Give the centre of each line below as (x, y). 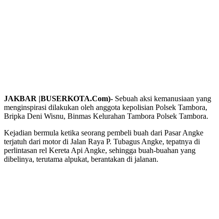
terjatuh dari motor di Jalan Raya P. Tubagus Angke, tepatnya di (102, 142)
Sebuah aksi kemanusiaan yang (162, 99)
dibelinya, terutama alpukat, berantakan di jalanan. (81, 159)
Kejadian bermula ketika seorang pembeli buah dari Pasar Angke (104, 133)
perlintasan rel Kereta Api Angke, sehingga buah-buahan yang (100, 151)
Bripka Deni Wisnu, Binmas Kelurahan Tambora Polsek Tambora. (106, 116)
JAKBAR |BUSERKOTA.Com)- (58, 99)
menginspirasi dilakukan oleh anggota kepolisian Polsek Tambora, (106, 108)
